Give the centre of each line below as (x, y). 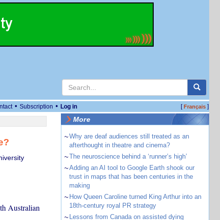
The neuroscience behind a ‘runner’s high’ (128, 156)
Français (194, 107)
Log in (69, 107)
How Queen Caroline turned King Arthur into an (135, 197)
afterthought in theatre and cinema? (119, 145)
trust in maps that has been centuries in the (131, 177)
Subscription (36, 107)
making (79, 185)
